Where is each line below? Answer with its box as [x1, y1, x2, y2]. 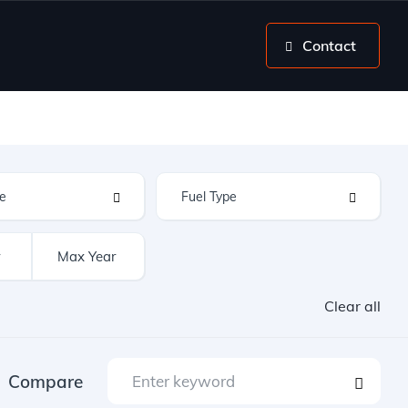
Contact [302, 36, 356, 55]
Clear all [324, 297, 381, 315]
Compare [8, 370, 83, 393]
